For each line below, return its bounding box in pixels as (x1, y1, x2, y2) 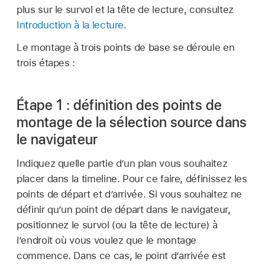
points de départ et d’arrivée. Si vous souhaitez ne (17, 188, 242, 201)
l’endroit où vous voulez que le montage (17, 234, 197, 247)
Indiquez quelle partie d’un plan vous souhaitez (17, 157, 228, 170)
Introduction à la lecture (17, 19, 124, 31)
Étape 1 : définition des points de (17, 96, 222, 114)
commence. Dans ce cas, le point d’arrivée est (17, 250, 226, 262)
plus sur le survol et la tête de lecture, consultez (17, 4, 234, 16)
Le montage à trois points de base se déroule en (17, 41, 235, 54)
